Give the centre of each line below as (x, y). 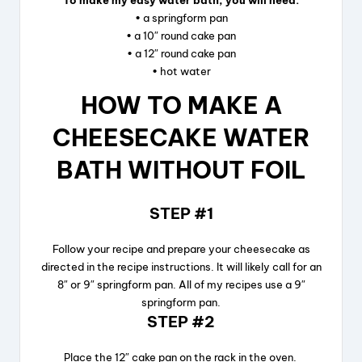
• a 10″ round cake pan (181, 36)
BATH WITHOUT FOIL (181, 170)
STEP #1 (181, 214)
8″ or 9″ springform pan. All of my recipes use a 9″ (181, 285)
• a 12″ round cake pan (181, 54)
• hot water (181, 72)
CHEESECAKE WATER (181, 138)
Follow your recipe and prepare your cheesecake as (181, 249)
